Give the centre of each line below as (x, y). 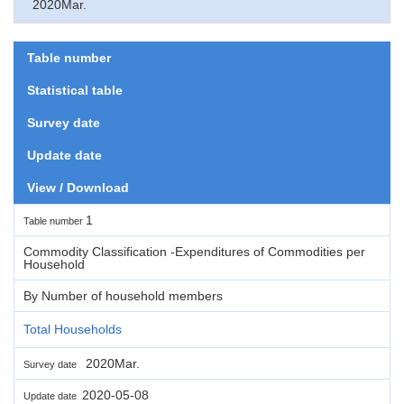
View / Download (78, 187)
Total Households (73, 329)
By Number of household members (123, 295)
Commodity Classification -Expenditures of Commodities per (194, 251)
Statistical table (75, 90)
